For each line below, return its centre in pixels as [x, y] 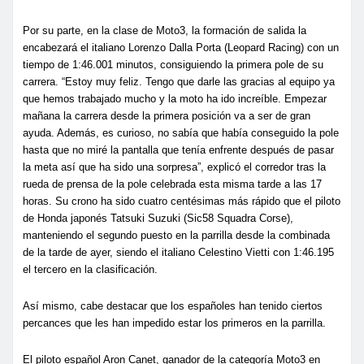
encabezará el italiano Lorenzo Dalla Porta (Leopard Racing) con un [181, 47]
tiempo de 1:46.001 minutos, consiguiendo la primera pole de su [173, 64]
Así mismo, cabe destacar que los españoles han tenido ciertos [173, 305]
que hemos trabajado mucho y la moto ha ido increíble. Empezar [175, 98]
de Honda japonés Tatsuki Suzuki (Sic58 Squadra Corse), [158, 218]
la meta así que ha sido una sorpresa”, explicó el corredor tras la [174, 167]
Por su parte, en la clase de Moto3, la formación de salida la [165, 30]
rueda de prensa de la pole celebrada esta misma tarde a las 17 [172, 184]
